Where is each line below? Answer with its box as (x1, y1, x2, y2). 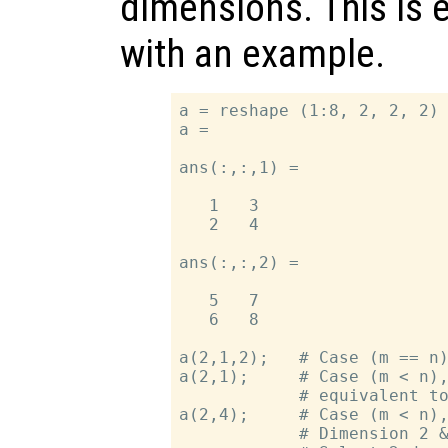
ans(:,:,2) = (179, 252, 300, 272)
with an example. (120, 30, 385, 77)
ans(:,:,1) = (179, 157, 300, 177)
